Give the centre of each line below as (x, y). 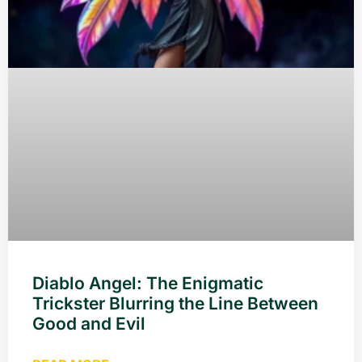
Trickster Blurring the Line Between (175, 303)
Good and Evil (89, 323)
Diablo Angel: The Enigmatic (148, 283)
